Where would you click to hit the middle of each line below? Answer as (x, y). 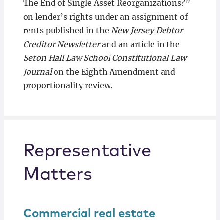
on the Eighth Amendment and (113, 72)
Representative (87, 151)
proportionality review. (68, 86)
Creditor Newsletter (61, 44)
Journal (37, 72)
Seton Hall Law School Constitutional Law (104, 58)
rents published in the (67, 31)
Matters (57, 175)
